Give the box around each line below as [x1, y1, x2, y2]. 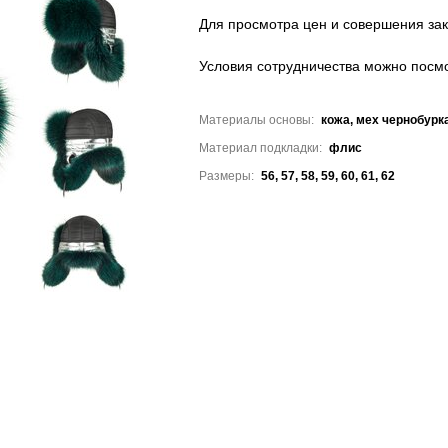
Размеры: [199, 169, 257, 183]
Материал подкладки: [199, 141, 325, 155]
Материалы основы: [199, 113, 317, 127]
